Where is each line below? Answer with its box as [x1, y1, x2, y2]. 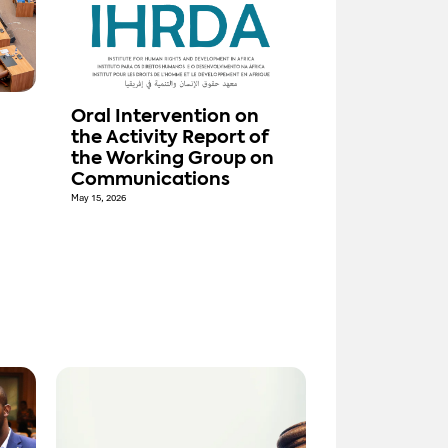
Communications [71, 171, 230, 190]
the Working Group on [71, 150, 274, 169]
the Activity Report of [71, 129, 269, 148]
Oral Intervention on [71, 108, 259, 127]
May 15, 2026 [71, 192, 126, 205]
